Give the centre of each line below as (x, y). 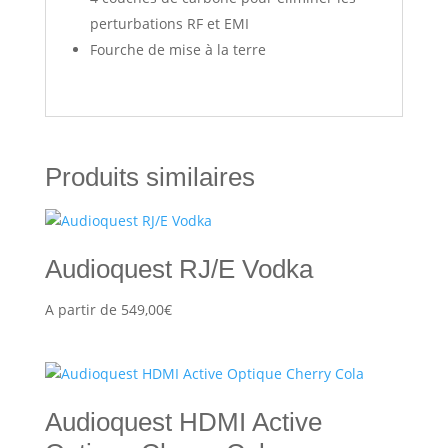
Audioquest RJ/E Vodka (178, 269)
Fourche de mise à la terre (177, 49)
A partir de (82, 309)
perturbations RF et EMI (169, 23)
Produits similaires (149, 177)
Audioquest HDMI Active (183, 422)
